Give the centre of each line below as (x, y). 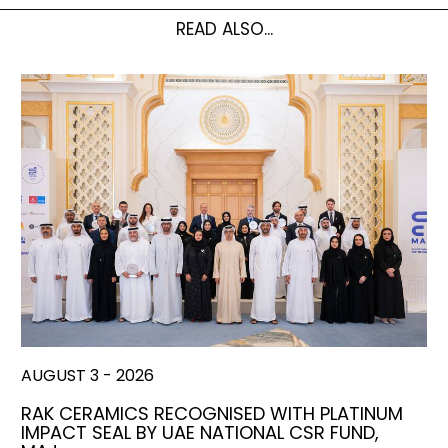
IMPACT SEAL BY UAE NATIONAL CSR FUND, (200, 432)
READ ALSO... (224, 28)
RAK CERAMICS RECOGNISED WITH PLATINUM (212, 413)
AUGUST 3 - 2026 (87, 375)
